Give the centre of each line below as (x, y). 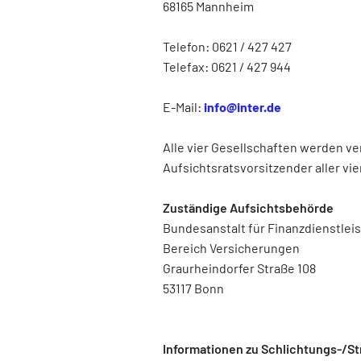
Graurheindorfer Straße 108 (239, 268)
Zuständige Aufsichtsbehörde (248, 207)
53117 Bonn (193, 288)
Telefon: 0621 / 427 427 (227, 46)
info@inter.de (243, 107)
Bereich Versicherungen (232, 248)
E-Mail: (183, 107)
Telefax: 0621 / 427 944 (227, 66)
